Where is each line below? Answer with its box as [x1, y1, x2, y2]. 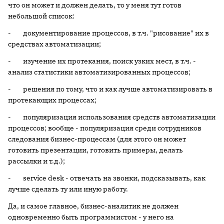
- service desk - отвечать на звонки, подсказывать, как [8, 173, 205, 182]
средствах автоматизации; [8, 39, 101, 48]
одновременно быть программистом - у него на [8, 212, 174, 221]
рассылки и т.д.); [8, 156, 65, 165]
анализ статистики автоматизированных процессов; [8, 67, 190, 76]
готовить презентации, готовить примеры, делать [8, 145, 183, 154]
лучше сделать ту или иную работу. [8, 184, 128, 193]
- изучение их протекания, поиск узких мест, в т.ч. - [8, 56, 196, 65]
